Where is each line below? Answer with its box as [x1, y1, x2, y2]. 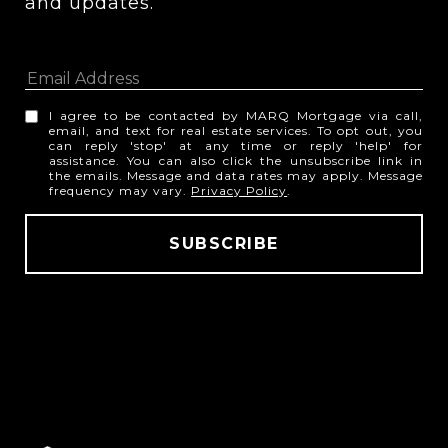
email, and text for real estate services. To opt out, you [49, 122, 423, 138]
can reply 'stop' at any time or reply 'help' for [49, 137, 423, 153]
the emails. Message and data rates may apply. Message [49, 167, 423, 183]
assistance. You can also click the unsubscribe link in [49, 152, 423, 168]
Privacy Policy [191, 182, 288, 198]
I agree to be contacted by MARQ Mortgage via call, [49, 107, 423, 123]
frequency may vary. [49, 182, 192, 198]
